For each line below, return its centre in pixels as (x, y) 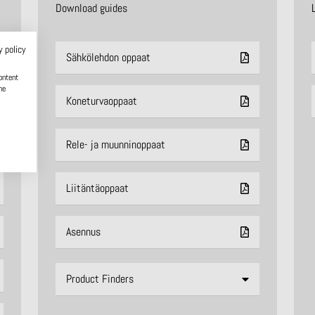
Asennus (83, 231)
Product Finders (99, 278)
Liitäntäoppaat (97, 188)
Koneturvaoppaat (101, 101)
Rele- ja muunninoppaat (115, 144)
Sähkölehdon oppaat (108, 57)
